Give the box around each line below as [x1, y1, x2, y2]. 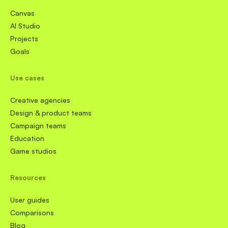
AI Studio [10, 21, 40, 30]
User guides [10, 195, 49, 204]
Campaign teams [10, 121, 66, 130]
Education [10, 134, 44, 142]
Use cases [10, 74, 44, 82]
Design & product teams [10, 108, 92, 117]
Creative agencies [10, 96, 70, 104]
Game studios [10, 147, 56, 155]
